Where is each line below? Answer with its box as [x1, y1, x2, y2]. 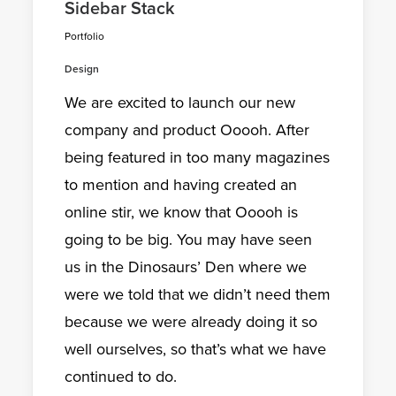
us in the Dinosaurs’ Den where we [65, 257, 307, 278]
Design [65, 63, 99, 76]
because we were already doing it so [65, 312, 317, 332]
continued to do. [65, 367, 177, 387]
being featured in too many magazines [65, 148, 330, 168]
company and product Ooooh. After [65, 120, 309, 141]
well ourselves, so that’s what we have [65, 339, 326, 360]
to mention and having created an [65, 175, 297, 195]
